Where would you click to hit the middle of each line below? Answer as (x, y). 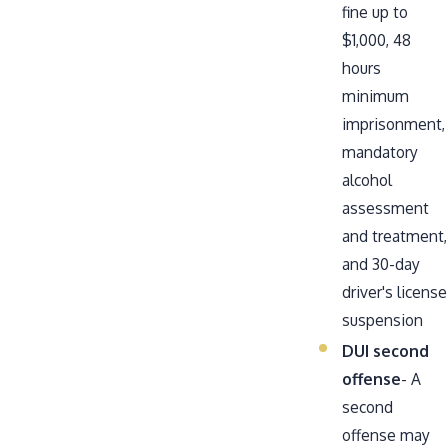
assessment (386, 207)
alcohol (367, 179)
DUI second (386, 350)
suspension (383, 319)
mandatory (380, 151)
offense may (386, 434)
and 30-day (381, 263)
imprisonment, (394, 123)
